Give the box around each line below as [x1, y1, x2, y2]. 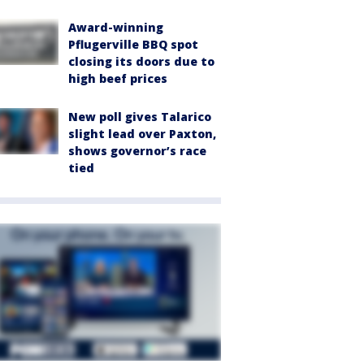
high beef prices [68, 71, 167, 87]
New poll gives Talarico [68, 109, 211, 125]
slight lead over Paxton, [68, 126, 216, 142]
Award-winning [68, 19, 163, 36]
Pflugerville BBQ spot [68, 37, 198, 53]
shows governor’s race [68, 143, 206, 159]
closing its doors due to [68, 54, 214, 70]
